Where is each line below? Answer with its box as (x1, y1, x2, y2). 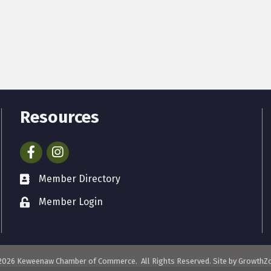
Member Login (39, 196, 103, 208)
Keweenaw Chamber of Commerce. (15, 256, 139, 266)
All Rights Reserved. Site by (139, 256, 238, 266)
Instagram (46, 142, 93, 154)
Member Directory (39, 173, 121, 185)
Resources (20, 107, 100, 128)
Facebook (19, 142, 62, 154)
